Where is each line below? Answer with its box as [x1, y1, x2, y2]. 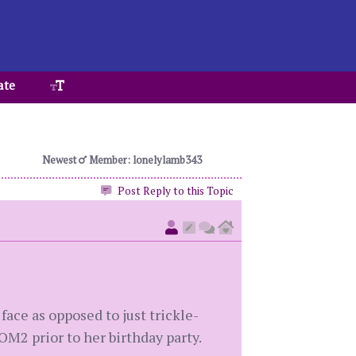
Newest [41, 153, 79, 167]
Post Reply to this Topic [114, 184, 234, 198]
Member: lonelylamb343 [86, 153, 202, 167]
